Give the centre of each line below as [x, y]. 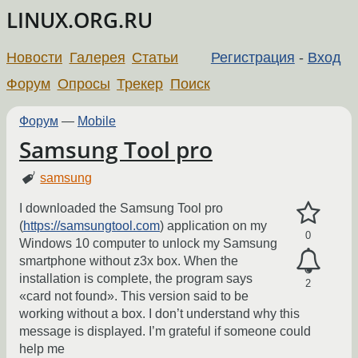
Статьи [155, 57]
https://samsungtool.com [91, 226]
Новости [34, 57]
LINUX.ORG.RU [80, 20]
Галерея [97, 57]
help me [42, 349]
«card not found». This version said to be [134, 296]
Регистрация [253, 57]
